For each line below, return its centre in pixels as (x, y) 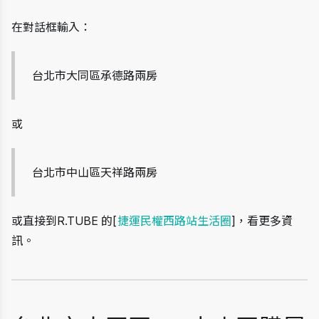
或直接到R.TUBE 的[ (64, 221)
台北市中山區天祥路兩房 (95, 173)
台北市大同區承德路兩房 (95, 76)
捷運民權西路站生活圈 (174, 221)
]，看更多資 (262, 221)
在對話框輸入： (52, 27)
